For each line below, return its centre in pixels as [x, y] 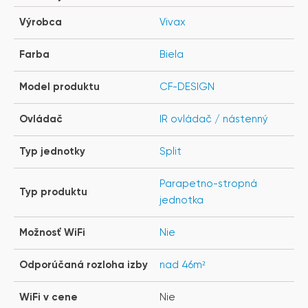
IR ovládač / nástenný [214, 119]
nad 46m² [183, 265]
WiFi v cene [48, 297]
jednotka [181, 200]
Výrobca [41, 22]
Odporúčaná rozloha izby [84, 265]
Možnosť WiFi [52, 232]
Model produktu [59, 87]
